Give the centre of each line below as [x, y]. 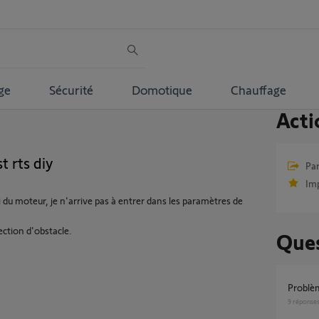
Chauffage [258, 89]
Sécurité [71, 89]
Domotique [162, 89]
